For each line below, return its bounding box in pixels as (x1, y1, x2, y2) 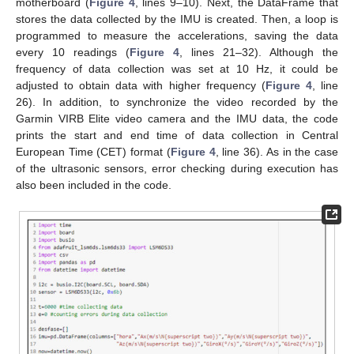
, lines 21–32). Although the (179, 46, 338, 59)
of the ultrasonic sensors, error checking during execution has (16, 162, 338, 175)
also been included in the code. (16, 179, 171, 192)
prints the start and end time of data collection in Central (16, 129, 338, 142)
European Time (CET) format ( (16, 145, 171, 159)
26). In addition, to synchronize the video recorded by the (16, 96, 338, 109)
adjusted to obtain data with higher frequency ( (16, 79, 265, 92)
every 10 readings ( (16, 46, 130, 59)
